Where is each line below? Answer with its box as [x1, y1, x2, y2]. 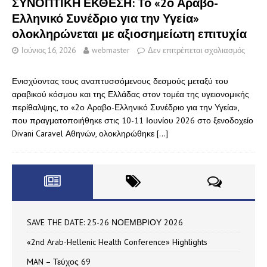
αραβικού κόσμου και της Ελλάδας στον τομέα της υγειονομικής [12, 88, 249, 100]
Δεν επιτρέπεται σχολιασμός [148, 45, 245, 55]
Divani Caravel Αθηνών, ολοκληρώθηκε [12, 128, 157, 139]
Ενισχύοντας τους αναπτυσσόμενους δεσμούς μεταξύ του [12, 75, 228, 86]
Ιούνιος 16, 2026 [21, 45, 76, 55]
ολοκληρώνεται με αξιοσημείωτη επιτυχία [12, 26, 247, 42]
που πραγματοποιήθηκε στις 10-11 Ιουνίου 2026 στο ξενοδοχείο [12, 114, 253, 126]
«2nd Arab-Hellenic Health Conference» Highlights [27, 236, 207, 247]
